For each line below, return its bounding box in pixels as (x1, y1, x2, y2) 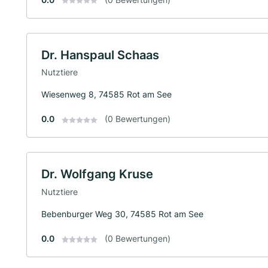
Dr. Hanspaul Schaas (41, 47, 159, 62)
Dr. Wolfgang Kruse (41, 167, 153, 182)
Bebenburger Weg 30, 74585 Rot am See (41, 208, 203, 219)
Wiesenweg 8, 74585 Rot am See (41, 89, 172, 100)
